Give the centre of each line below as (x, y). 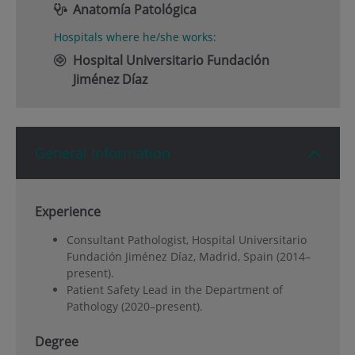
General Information (102, 153)
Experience (67, 212)
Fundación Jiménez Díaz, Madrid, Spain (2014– (188, 256)
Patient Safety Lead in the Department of (174, 289)
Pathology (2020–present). (134, 306)
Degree (56, 341)
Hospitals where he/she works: (135, 37)
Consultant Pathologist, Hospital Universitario (186, 239)
